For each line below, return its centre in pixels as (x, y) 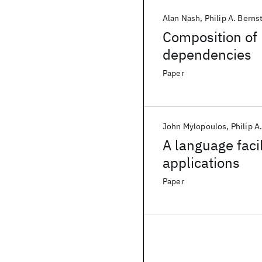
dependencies (207, 54)
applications (201, 163)
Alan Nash (182, 18)
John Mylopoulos (195, 126)
